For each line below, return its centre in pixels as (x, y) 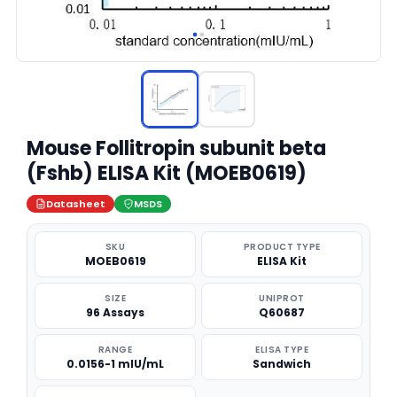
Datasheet (76, 204)
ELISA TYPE (282, 350)
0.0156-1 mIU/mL (115, 364)
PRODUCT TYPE (282, 247)
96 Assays (115, 312)
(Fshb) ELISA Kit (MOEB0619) (167, 173)
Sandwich (282, 364)
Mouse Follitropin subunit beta (176, 148)
